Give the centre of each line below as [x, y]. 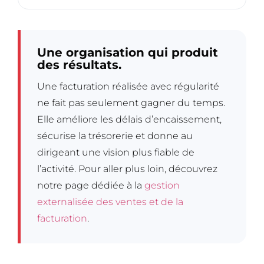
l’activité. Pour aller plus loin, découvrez [127, 169]
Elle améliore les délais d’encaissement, [129, 120]
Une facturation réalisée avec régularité [128, 87]
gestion [162, 186]
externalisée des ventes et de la [110, 202]
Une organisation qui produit [128, 53]
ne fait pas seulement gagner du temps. [131, 103]
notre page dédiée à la [91, 186]
